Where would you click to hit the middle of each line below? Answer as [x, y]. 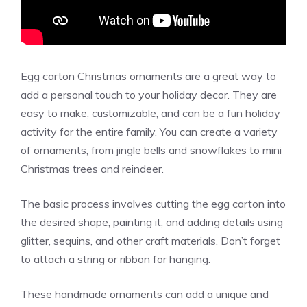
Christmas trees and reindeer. [92, 168]
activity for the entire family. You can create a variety [149, 131]
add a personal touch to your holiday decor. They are [149, 94]
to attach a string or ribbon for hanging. [115, 259]
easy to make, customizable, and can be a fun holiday [150, 113]
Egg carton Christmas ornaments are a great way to [148, 76]
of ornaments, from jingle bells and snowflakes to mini [151, 150]
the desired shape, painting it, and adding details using [152, 222]
